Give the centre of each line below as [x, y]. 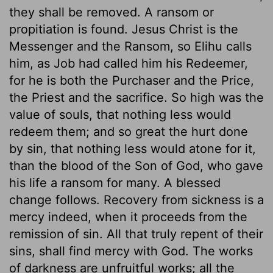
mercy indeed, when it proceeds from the [128, 217]
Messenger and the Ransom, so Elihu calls [130, 46]
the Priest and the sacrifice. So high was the [136, 97]
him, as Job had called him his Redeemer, [129, 63]
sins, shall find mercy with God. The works [131, 251]
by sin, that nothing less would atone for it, [133, 148]
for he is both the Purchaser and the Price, [132, 80]
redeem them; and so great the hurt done [129, 131]
